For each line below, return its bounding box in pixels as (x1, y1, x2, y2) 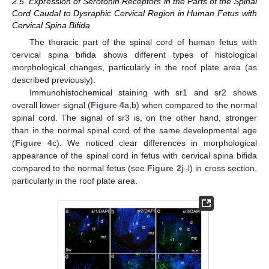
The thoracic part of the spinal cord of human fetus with (29, 37, 257, 47)
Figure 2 (147, 163, 181, 173)
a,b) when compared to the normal (124, 100, 258, 110)
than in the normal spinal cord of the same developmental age (12, 125, 257, 135)
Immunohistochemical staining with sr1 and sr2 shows (29, 87, 257, 97)
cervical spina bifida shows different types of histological (12, 49, 257, 59)
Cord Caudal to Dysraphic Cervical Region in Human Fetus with (12, 8, 257, 19)
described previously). (12, 74, 95, 85)
